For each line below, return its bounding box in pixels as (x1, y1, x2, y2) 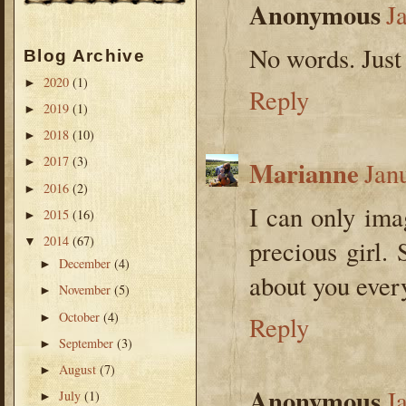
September (59, 333, 118, 352)
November (59, 281, 115, 299)
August (59, 360, 101, 378)
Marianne (249, 154, 359, 193)
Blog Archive (24, 46, 145, 66)
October (59, 307, 104, 325)
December (59, 255, 115, 273)
